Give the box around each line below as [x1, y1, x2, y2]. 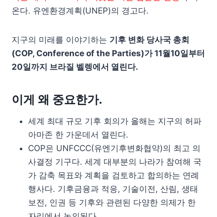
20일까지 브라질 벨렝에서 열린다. [12, 62, 138, 72]
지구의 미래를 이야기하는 [12, 34, 109, 45]
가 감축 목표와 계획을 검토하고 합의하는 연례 [28, 170, 199, 180]
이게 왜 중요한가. [12, 92, 102, 107]
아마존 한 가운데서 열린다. [28, 129, 128, 139]
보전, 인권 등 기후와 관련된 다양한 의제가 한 [28, 197, 196, 207]
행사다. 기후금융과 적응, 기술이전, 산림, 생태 [28, 184, 198, 194]
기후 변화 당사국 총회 [109, 34, 189, 45]
